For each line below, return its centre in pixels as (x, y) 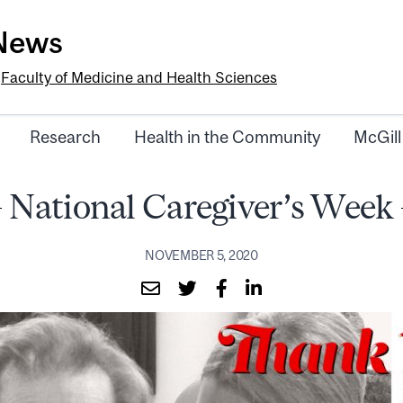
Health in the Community (227, 137)
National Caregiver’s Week (201, 207)
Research (65, 137)
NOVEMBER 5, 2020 (201, 255)
